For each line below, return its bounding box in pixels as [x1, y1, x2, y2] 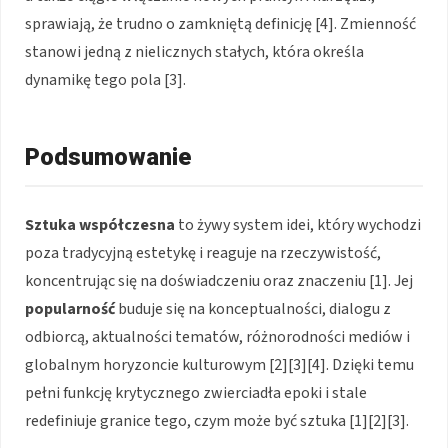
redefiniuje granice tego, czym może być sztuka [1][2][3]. [25, 409, 409, 432]
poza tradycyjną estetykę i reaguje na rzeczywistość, [25, 241, 381, 264]
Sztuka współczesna [25, 213, 175, 236]
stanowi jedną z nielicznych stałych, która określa [25, 40, 364, 63]
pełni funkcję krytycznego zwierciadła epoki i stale [25, 381, 367, 404]
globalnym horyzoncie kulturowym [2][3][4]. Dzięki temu [25, 353, 414, 376]
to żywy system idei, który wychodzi [175, 213, 421, 236]
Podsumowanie [25, 142, 191, 171]
